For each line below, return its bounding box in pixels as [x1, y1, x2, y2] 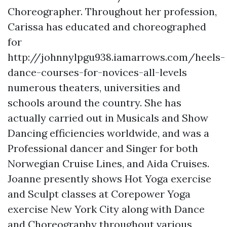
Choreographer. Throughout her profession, [8, 5, 217, 18]
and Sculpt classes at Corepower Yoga [8, 187, 191, 201]
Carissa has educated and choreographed [8, 20, 206, 33]
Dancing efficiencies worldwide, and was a [8, 127, 209, 140]
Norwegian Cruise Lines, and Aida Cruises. [8, 157, 209, 170]
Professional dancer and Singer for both [8, 142, 198, 155]
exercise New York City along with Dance [8, 203, 205, 216]
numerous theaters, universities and [8, 81, 180, 94]
